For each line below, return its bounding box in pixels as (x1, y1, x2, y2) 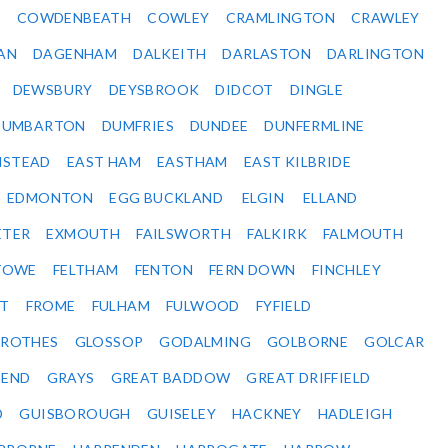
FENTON (134, 261, 194, 279)
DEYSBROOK (108, 81, 200, 99)
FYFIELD (255, 297, 312, 315)
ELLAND (303, 189, 358, 207)
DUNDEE (190, 117, 249, 135)
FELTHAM (52, 261, 119, 279)
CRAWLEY (351, 9, 420, 27)
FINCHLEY (311, 261, 381, 279)
